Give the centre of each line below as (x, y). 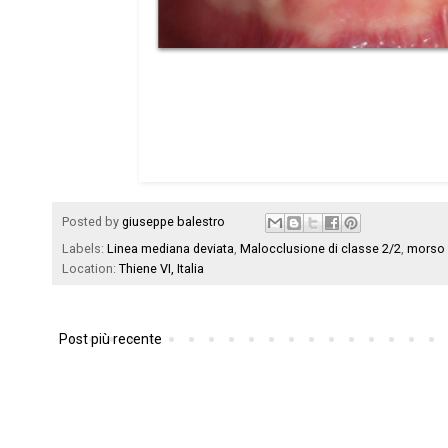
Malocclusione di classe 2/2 (320, 249)
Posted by (92, 222)
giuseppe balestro (173, 222)
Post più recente (110, 339)
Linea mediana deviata (170, 249)
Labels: (84, 249)
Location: (90, 269)
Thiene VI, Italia (161, 269)
